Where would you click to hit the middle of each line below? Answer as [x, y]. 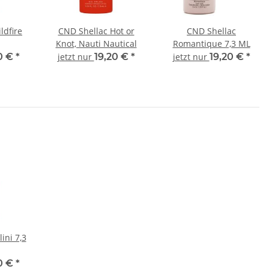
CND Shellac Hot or [96, 31]
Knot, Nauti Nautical [96, 43]
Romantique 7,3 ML [211, 43]
